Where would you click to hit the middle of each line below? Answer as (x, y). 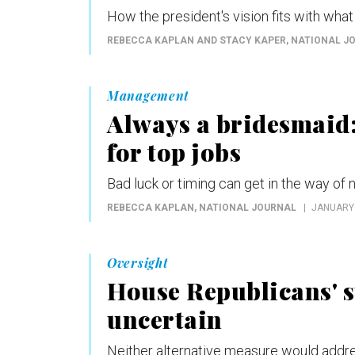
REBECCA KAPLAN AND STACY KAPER (197, 40)
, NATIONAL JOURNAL (245, 207)
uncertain (165, 319)
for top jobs (174, 152)
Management (148, 95)
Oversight (138, 262)
